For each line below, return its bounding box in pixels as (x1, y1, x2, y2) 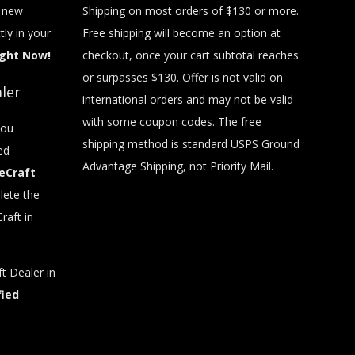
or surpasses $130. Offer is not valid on (82, 69, 283, 85)
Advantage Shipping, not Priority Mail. (82, 158, 273, 174)
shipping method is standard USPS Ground (82, 136, 300, 151)
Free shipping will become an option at (82, 25, 281, 40)
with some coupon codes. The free (82, 113, 261, 129)
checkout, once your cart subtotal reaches (82, 47, 299, 63)
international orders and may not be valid (82, 91, 293, 107)
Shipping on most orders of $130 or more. (82, 2, 299, 18)
